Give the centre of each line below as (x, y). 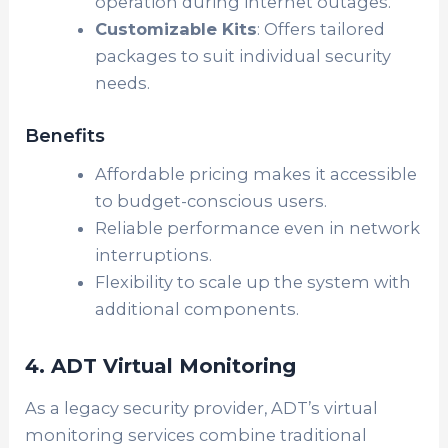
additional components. (196, 309)
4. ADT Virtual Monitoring (161, 366)
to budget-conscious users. (210, 201)
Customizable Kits (175, 29)
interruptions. (153, 255)
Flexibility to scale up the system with (252, 282)
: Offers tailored (320, 29)
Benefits (65, 135)
